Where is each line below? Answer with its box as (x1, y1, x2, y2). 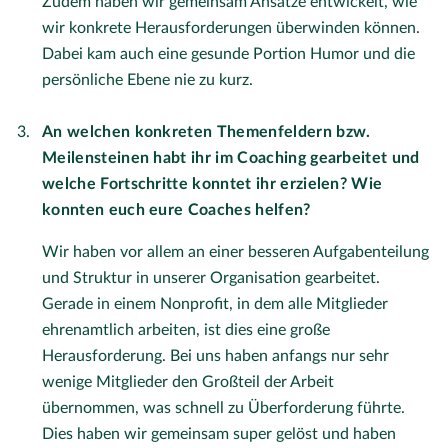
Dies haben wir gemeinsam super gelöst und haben (42, 426, 396, 443)
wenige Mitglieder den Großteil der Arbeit (42, 374, 334, 391)
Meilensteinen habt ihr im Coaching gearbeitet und (42, 150, 420, 167)
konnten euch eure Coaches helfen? (42, 202, 311, 219)
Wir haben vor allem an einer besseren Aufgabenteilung (42, 244, 429, 261)
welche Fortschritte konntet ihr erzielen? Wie (42, 176, 383, 193)
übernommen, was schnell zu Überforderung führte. (42, 400, 405, 417)
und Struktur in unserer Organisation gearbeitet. (42, 270, 380, 287)
